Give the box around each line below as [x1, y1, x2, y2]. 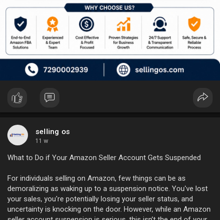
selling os [35, 127, 70, 136]
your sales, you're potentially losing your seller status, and [7, 194, 193, 203]
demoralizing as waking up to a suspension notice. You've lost [7, 184, 208, 193]
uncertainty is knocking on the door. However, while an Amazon [7, 204, 211, 214]
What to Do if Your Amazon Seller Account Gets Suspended [7, 153, 201, 162]
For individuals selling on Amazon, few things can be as [7, 173, 186, 183]
